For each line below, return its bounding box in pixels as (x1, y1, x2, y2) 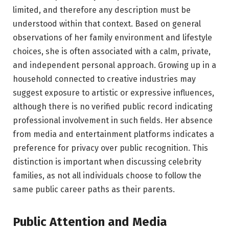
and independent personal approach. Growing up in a (13, 60, 216, 70)
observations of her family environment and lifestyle (13, 32, 212, 42)
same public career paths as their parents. (13, 184, 175, 194)
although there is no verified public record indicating (13, 101, 213, 111)
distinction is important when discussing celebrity (13, 156, 201, 167)
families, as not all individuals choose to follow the (13, 170, 201, 180)
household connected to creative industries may (13, 74, 196, 84)
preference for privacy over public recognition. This (13, 143, 208, 153)
